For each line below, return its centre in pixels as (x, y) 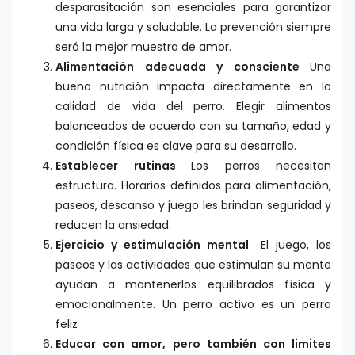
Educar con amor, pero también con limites (193, 344)
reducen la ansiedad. (113, 225)
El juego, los (296, 245)
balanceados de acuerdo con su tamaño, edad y (193, 126)
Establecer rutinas (123, 166)
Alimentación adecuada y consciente (183, 67)
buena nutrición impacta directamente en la (193, 87)
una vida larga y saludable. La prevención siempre (193, 27)
